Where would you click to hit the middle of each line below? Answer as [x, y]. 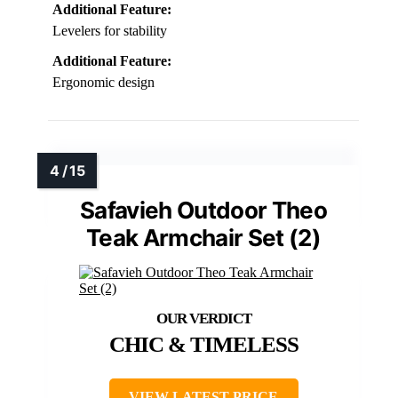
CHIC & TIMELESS [203, 345]
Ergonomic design [103, 83]
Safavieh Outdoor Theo [203, 211]
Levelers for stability [110, 31]
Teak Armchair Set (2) [203, 238]
